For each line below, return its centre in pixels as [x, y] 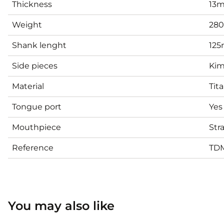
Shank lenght [39, 45]
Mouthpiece [36, 127]
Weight [27, 24]
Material [28, 86]
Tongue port [37, 106]
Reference [33, 147]
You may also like [61, 205]
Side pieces [35, 65]
